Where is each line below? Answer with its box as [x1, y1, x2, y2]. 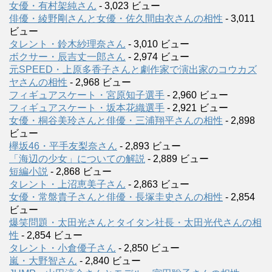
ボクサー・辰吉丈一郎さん [9, 51, 126, 62]
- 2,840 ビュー [77, 255, 141, 266]
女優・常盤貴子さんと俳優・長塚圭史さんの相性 [9, 191, 223, 202]
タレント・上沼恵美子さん [9, 178, 126, 189]
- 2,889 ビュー [145, 153, 209, 164]
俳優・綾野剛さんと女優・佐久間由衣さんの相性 [9, 13, 223, 24]
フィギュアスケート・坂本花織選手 [9, 102, 165, 113]
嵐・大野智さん [9, 255, 77, 266]
